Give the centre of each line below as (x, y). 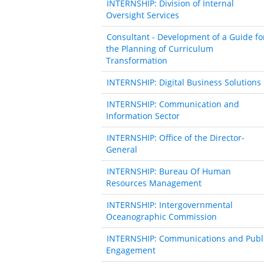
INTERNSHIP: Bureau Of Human (169, 171)
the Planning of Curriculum (160, 48)
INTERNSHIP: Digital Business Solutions (184, 82)
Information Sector (143, 115)
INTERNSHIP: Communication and (173, 104)
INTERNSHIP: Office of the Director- (176, 137)
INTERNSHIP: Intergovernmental (170, 204)
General (122, 149)
